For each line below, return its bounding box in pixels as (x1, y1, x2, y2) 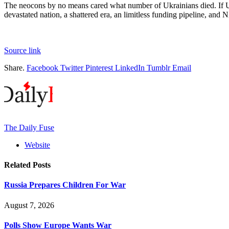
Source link (4, 45, 41, 55)
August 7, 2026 (4, 200, 54, 210)
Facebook (27, 63, 58, 72)
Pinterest (85, 63, 113, 72)
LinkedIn (115, 63, 145, 72)
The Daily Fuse (4, 123, 54, 132)
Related (4, 161, 33, 170)
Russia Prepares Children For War (4, 180, 126, 190)
